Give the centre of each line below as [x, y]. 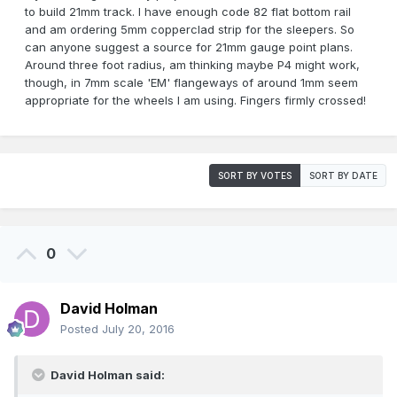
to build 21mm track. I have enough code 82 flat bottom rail [188, 12]
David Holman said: [106, 375]
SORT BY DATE [343, 176]
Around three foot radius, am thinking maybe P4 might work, [192, 65]
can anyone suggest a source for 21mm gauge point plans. [189, 47]
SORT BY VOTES [255, 176]
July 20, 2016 [138, 329]
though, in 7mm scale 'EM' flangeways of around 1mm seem [191, 83]
